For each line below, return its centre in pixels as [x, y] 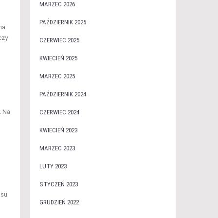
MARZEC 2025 [57, 76]
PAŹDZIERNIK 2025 [63, 22]
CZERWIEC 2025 [59, 40]
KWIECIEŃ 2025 [58, 58]
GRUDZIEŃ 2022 [59, 202]
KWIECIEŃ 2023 [58, 130]
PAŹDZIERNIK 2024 [63, 94]
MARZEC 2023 [57, 148]
